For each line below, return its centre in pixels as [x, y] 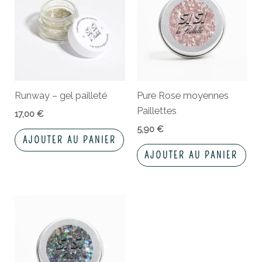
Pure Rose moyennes [183, 95]
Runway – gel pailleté [61, 95]
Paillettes [157, 111]
